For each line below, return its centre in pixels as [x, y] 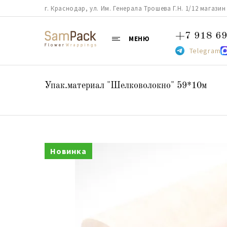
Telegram [205, 51]
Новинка [68, 151]
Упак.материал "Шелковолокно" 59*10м [126, 86]
